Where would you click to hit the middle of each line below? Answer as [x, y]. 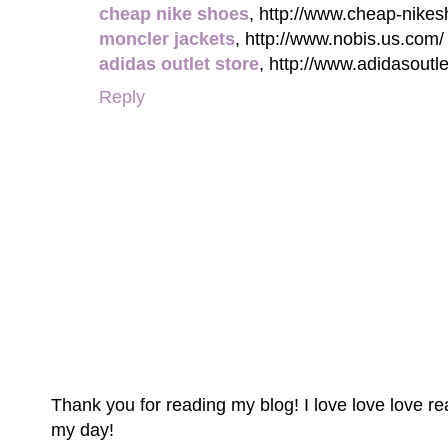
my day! [82, 429]
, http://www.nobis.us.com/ [339, 39]
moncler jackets [167, 39]
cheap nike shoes [174, 14]
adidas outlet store [179, 64]
